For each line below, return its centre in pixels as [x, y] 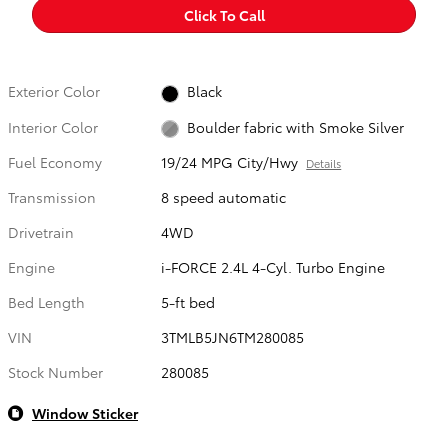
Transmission [52, 196]
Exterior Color [54, 91]
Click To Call [224, 14]
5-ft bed [188, 301]
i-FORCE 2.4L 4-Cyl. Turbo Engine [273, 266]
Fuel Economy [55, 161]
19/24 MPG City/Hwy [230, 161]
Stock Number [55, 371]
